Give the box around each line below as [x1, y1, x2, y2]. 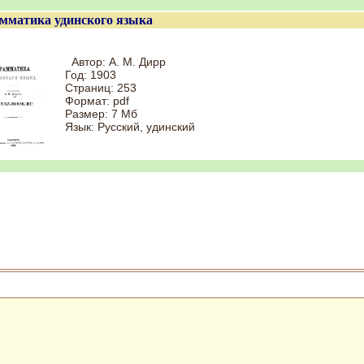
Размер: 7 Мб [65, 107, 137, 120]
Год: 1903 [65, 68, 116, 81]
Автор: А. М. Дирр [68, 55, 166, 68]
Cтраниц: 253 [65, 81, 136, 94]
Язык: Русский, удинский [65, 120, 195, 133]
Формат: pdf [65, 94, 129, 107]
